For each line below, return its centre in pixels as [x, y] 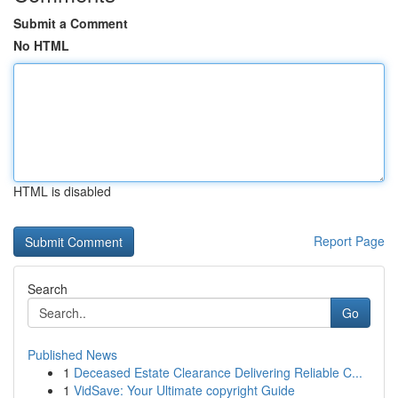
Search [48, 289]
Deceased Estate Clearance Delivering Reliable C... [218, 372]
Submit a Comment [71, 23]
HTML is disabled [62, 191]
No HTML [41, 45]
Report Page [349, 241]
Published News [72, 354]
